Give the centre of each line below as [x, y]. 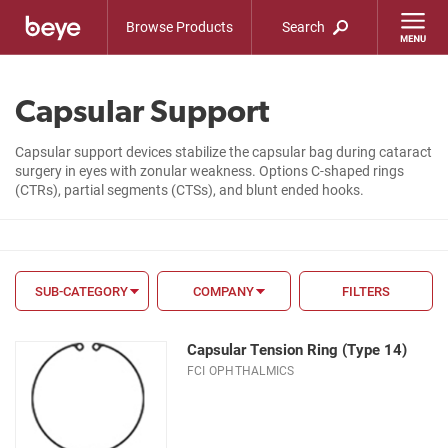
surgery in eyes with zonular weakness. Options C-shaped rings [209, 170]
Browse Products [180, 26]
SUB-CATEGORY [82, 291]
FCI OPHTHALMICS [241, 370]
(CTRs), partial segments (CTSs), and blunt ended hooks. [189, 189]
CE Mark [43, 398]
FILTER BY [52, 326]
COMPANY [224, 291]
